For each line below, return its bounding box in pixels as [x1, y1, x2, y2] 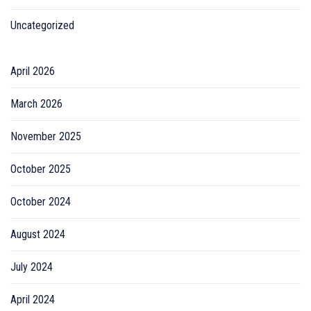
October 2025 [10, 162, 71, 176]
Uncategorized [10, 18, 74, 32]
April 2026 [10, 64, 55, 78]
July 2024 [10, 260, 53, 274]
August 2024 [10, 227, 65, 241]
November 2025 [10, 129, 81, 143]
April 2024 [10, 292, 55, 306]
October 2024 [10, 194, 71, 208]
